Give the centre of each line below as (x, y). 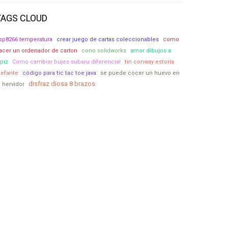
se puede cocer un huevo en (140, 73)
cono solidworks (104, 51)
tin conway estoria (149, 62)
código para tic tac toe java (59, 73)
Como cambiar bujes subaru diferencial (66, 62)
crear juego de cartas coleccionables (108, 39)
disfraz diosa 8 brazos (62, 84)
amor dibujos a (151, 51)
